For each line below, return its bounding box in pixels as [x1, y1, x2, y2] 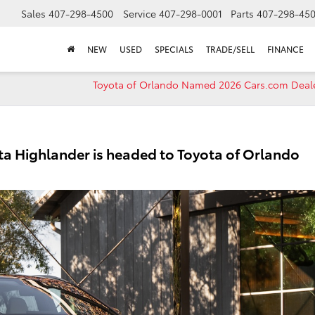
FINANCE [267, 43, 304, 56]
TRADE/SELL [206, 43, 255, 56]
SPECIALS [155, 43, 193, 56]
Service [123, 6, 156, 21]
